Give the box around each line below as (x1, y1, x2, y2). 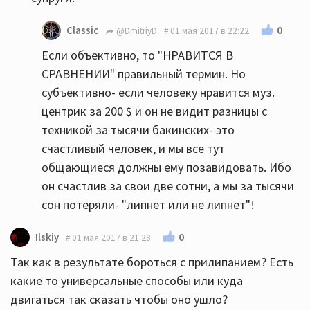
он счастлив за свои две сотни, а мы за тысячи (42, 178, 294, 194)
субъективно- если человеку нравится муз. (42, 84, 275, 100)
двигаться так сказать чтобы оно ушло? (10, 291, 228, 307)
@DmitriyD (114, 24, 157, 37)
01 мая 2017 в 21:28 (72, 231, 151, 244)
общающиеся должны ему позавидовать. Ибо (42, 159, 291, 175)
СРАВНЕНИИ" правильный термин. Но (42, 66, 246, 82)
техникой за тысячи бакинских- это (42, 122, 235, 138)
